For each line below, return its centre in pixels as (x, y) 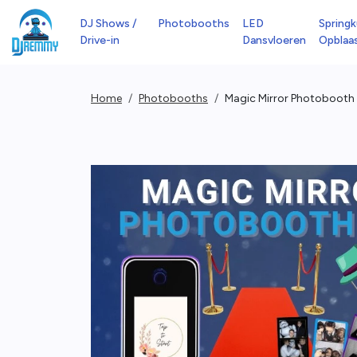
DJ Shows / (108, 24)
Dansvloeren (275, 41)
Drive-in (100, 41)
